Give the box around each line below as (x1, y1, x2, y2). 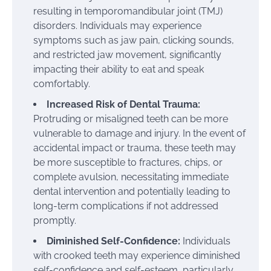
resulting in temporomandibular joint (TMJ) (33, 5, 223, 17)
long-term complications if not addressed (33, 200, 218, 212)
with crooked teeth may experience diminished (33, 249, 240, 261)
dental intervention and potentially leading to (33, 185, 230, 197)
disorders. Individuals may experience (33, 19, 201, 31)
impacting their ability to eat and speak (33, 63, 204, 75)
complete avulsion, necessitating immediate (33, 171, 229, 183)
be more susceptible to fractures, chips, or (33, 156, 223, 168)
